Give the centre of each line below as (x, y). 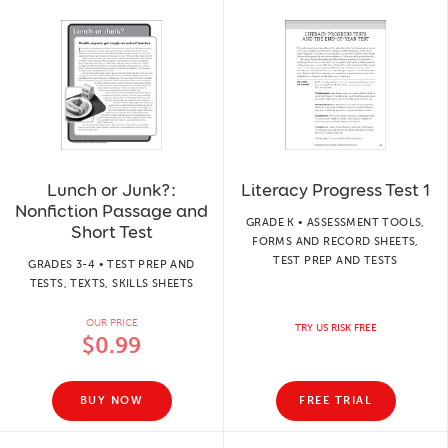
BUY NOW (111, 400)
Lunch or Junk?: (111, 189)
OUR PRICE (111, 322)
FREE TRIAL (335, 400)
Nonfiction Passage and (111, 210)
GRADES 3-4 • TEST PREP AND (111, 264)
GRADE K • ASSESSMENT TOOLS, (335, 222)
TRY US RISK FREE (335, 327)
